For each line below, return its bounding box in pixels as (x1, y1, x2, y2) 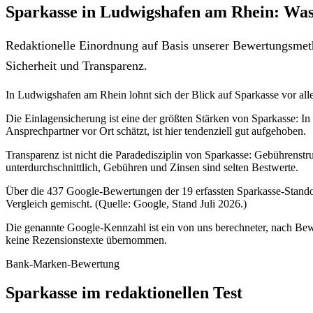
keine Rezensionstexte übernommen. (6, 233, 167, 246)
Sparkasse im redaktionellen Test (6, 284, 242, 303)
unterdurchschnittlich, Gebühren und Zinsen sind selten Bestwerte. (6, 161, 298, 173)
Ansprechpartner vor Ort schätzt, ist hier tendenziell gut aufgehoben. (6, 124, 306, 137)
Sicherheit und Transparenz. (6, 58, 147, 73)
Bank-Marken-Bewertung (6, 257, 119, 270)
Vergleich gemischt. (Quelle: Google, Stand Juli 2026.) (6, 197, 247, 210)
